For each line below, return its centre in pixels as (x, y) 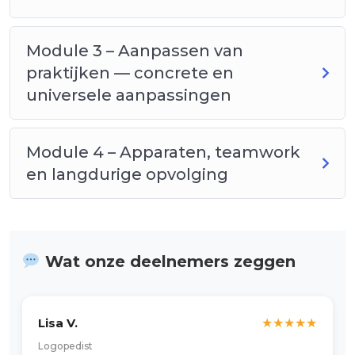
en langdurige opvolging (127, 174)
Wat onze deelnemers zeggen (168, 261)
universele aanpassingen (129, 95)
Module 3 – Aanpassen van (135, 50)
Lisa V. (58, 323)
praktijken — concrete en (130, 73)
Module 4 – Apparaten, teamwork (163, 152)
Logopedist (65, 345)
